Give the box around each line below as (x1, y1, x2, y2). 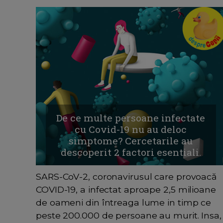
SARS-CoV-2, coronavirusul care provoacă (36, 171, 217, 182)
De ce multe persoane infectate (56, 111, 206, 124)
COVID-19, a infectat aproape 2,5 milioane (36, 184, 216, 195)
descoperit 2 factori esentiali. (60, 146, 201, 159)
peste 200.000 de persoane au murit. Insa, (36, 210, 222, 221)
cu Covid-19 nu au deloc (75, 123, 187, 136)
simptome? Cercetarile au (69, 134, 193, 147)
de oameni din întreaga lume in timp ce (36, 197, 212, 208)
